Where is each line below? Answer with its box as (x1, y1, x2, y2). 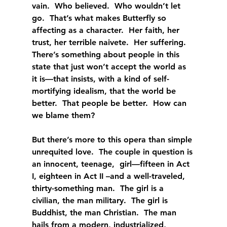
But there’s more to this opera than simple (31, 134, 195, 144)
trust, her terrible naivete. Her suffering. (31, 37, 191, 47)
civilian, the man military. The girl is (31, 195, 170, 205)
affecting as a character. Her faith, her (31, 25, 182, 35)
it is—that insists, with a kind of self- (31, 73, 169, 84)
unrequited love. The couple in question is (31, 146, 195, 157)
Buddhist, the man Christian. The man (31, 207, 179, 217)
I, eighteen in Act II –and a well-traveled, (31, 171, 187, 181)
